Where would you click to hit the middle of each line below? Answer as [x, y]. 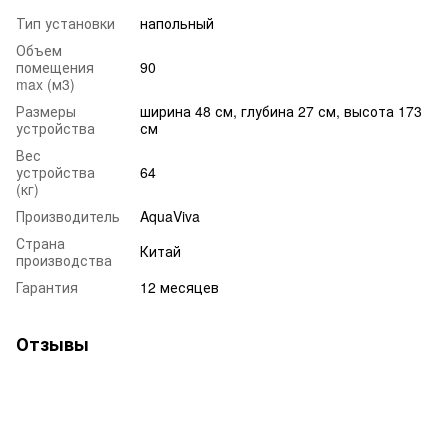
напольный [177, 22]
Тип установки [65, 22]
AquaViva [170, 215]
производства [64, 259]
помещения [55, 66]
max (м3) [45, 83]
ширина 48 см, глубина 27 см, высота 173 [281, 110]
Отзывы [52, 343]
